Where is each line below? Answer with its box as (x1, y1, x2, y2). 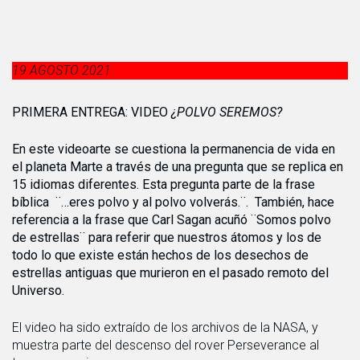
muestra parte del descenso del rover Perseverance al (12, 337, 319, 353)
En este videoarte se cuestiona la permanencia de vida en (12, 141, 335, 157)
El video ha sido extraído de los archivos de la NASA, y (12, 320, 318, 335)
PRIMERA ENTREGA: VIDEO (12, 104, 171, 120)
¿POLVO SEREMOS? (171, 104, 282, 120)
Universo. (12, 283, 67, 298)
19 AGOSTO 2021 (12, 63, 111, 78)
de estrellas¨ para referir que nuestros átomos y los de (12, 230, 321, 245)
